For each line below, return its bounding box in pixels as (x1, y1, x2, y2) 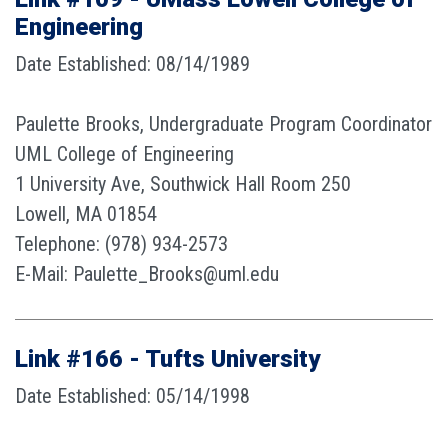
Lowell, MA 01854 (15, 202, 157, 226)
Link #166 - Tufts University (15, 345, 320, 373)
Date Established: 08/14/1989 (15, 52, 250, 76)
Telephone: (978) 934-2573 (15, 232, 228, 256)
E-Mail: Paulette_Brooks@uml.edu (15, 262, 279, 286)
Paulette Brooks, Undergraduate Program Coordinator (15, 112, 432, 136)
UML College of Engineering (15, 142, 234, 166)
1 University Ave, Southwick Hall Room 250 (15, 172, 351, 196)
